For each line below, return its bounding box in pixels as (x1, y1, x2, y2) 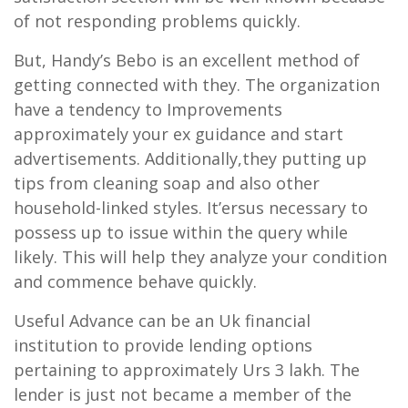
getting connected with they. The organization (14, 73, 380, 96)
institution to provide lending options (14, 333, 312, 356)
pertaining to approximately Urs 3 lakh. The (14, 358, 360, 381)
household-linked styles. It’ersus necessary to (14, 196, 368, 219)
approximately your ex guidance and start (14, 122, 343, 145)
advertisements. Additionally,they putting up (14, 147, 367, 169)
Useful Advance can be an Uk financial (14, 309, 311, 331)
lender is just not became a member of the (14, 382, 352, 405)
